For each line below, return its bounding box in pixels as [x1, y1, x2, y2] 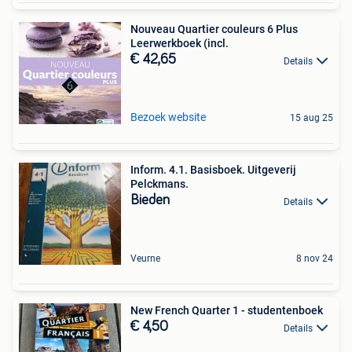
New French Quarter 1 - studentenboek [130, 304, 323, 317]
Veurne [130, 253, 160, 265]
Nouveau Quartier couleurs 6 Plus [130, 23, 298, 36]
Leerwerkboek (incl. [130, 37, 229, 50]
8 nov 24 [296, 253, 333, 265]
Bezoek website [130, 111, 206, 124]
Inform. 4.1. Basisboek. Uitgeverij [130, 163, 296, 177]
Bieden [130, 193, 170, 208]
